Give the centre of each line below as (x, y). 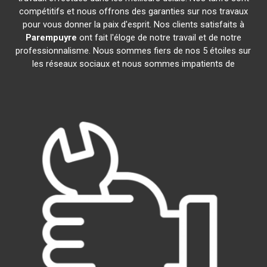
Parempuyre (51, 38)
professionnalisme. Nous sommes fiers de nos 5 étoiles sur (133, 51)
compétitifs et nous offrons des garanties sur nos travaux (133, 11)
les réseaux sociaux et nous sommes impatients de (133, 64)
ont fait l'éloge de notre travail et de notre (159, 38)
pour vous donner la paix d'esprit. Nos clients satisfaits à (133, 24)
